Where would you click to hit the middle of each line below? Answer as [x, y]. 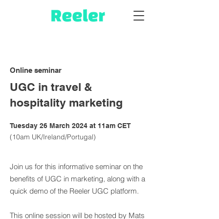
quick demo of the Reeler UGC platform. [74, 191]
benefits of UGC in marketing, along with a [77, 179]
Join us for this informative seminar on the [76, 166]
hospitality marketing [66, 102]
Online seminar [36, 70]
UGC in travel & [51, 87]
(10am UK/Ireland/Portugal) [54, 137]
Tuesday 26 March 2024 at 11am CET [70, 126]
